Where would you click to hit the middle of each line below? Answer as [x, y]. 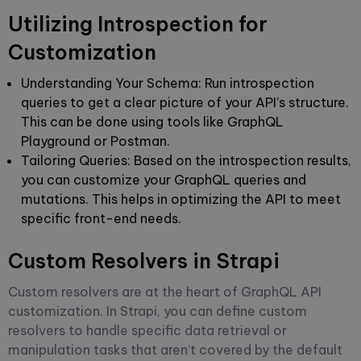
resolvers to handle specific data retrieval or [147, 330]
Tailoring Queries [74, 160]
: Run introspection [256, 83]
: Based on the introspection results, [239, 160]
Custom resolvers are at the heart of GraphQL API [165, 291]
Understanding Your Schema [110, 83]
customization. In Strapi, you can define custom [158, 311]
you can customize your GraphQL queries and [164, 179]
